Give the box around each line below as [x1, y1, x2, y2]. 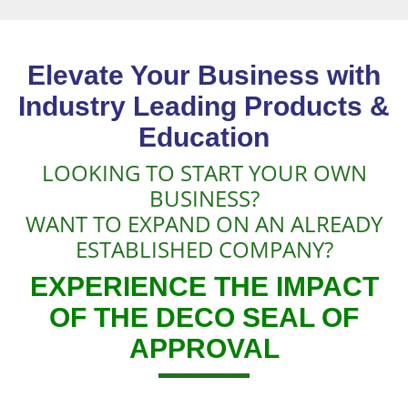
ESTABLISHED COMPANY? [75, 233, 333, 264]
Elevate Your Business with [27, 59, 381, 90]
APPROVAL [128, 332, 280, 363]
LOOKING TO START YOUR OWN [41, 157, 367, 188]
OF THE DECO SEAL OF [49, 301, 359, 332]
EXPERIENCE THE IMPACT [29, 270, 379, 301]
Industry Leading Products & [18, 90, 390, 121]
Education [138, 121, 270, 152]
